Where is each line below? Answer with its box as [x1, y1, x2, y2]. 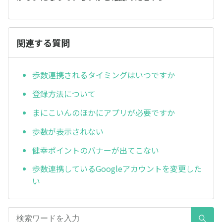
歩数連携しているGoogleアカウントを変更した [32, 163, 202, 175]
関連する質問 [16, 36, 70, 49]
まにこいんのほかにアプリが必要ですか [32, 106, 175, 118]
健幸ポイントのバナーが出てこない [32, 144, 159, 156]
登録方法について [32, 88, 96, 100]
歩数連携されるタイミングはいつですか [32, 69, 175, 81]
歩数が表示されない [32, 125, 104, 137]
